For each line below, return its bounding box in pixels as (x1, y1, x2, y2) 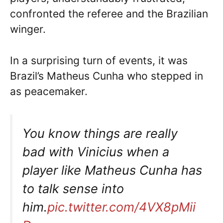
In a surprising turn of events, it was (10, 54, 188, 67)
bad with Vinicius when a (22, 144, 169, 160)
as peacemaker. (10, 85, 88, 98)
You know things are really (22, 126, 178, 141)
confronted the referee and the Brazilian (10, 7, 208, 20)
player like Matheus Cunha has (22, 163, 202, 178)
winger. (10, 23, 46, 36)
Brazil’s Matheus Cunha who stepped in (10, 69, 203, 82)
